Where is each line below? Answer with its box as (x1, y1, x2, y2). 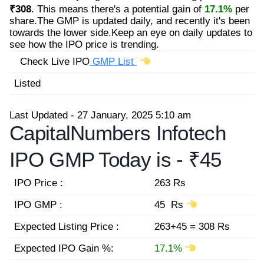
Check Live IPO (14, 55, 90, 67)
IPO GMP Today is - (9, 148, 189, 171)
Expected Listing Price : (14, 221, 119, 232)
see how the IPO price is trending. (9, 38, 159, 50)
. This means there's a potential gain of (31, 3, 204, 15)
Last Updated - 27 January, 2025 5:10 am (9, 110, 191, 121)
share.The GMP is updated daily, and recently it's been (9, 15, 250, 27)
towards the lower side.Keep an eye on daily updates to (9, 27, 252, 38)
